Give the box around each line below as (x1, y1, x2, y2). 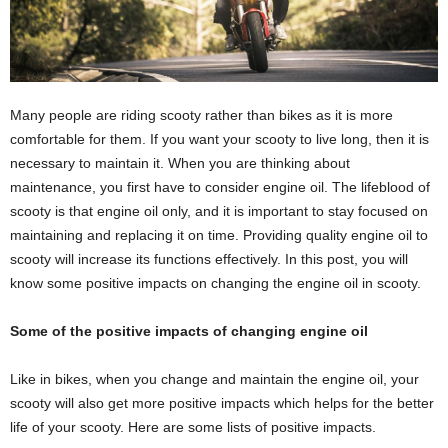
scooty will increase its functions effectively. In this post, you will (10, 251, 408, 268)
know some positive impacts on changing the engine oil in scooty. (10, 275, 421, 292)
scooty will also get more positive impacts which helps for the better (10, 395, 434, 412)
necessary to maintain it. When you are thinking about (10, 155, 350, 172)
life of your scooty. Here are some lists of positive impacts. (10, 419, 376, 436)
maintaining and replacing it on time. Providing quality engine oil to (10, 227, 428, 244)
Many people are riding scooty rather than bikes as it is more (10, 107, 393, 124)
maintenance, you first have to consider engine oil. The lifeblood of (10, 179, 430, 196)
